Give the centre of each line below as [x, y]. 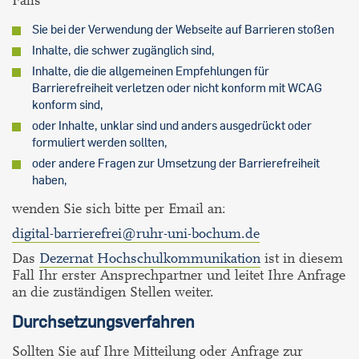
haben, [50, 180]
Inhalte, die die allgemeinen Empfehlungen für [151, 71]
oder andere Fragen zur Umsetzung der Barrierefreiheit [176, 163]
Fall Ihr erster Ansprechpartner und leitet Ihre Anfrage [179, 275]
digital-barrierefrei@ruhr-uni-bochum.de [136, 234]
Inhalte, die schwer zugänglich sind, [123, 50]
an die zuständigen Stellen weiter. [113, 292]
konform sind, [68, 105]
